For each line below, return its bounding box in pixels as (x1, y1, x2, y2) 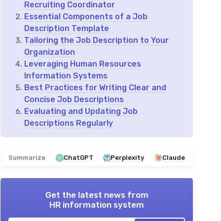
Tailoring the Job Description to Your (24, 36, 169, 45)
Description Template (24, 24, 109, 34)
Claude (162, 154, 185, 162)
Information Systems (24, 71, 108, 81)
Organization (24, 47, 75, 57)
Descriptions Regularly (24, 118, 113, 128)
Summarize (8, 154, 45, 162)
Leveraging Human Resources (24, 59, 141, 69)
